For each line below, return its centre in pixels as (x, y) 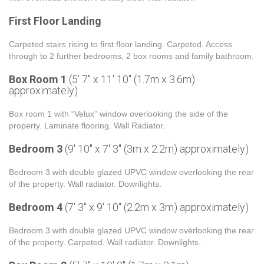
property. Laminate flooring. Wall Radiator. (87, 126)
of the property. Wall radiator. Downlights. (85, 184)
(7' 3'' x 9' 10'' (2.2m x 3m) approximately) (156, 207)
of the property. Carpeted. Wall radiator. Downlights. (105, 242)
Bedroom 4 (36, 207)
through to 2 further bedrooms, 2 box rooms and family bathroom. (131, 56)
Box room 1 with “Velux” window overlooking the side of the (118, 114)
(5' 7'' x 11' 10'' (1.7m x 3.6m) (131, 79)
